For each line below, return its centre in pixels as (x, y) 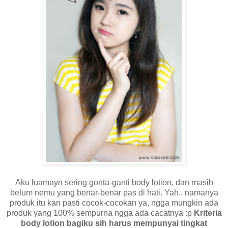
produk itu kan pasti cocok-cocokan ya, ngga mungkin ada (114, 203)
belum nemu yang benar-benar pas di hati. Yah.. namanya (114, 192)
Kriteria (208, 213)
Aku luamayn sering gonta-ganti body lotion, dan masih (114, 182)
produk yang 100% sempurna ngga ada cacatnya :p (100, 213)
